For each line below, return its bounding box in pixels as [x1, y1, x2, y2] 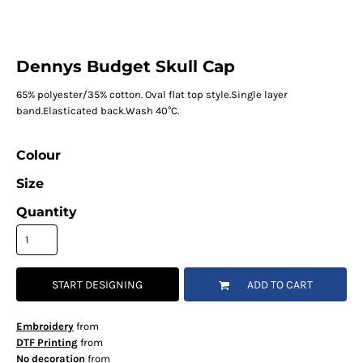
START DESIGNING [52, 278, 143, 293]
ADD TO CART [246, 278, 313, 293]
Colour [15, 147, 61, 164]
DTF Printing [15, 336, 78, 349]
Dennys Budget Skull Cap [15, 57, 235, 77]
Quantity [15, 204, 77, 220]
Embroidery [15, 320, 74, 333]
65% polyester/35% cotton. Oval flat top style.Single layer [15, 88, 288, 101]
